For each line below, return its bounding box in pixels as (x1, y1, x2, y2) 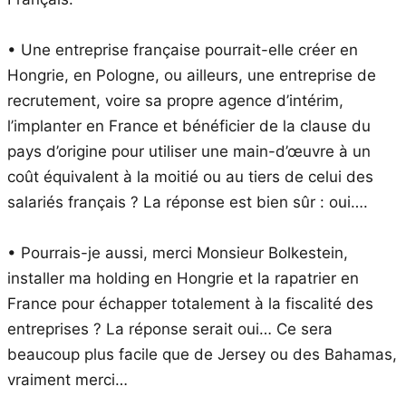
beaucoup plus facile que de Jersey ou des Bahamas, (7, 344, 397, 363)
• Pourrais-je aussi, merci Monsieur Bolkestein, (7, 243, 348, 262)
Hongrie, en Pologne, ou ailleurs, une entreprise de (7, 65, 376, 84)
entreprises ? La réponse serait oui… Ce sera (7, 319, 333, 338)
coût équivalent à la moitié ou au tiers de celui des (7, 167, 373, 186)
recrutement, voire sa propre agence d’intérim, (7, 91, 343, 110)
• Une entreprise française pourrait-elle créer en (7, 40, 358, 59)
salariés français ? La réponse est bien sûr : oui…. (7, 192, 368, 211)
